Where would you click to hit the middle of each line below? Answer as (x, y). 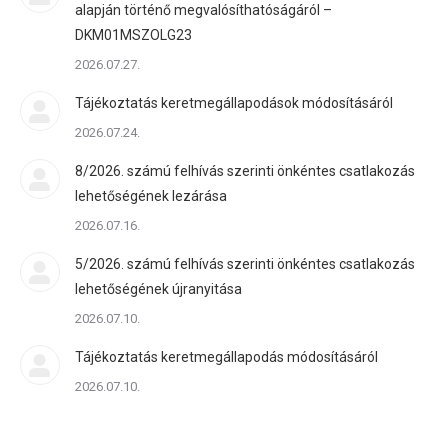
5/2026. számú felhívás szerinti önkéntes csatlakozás (245, 264)
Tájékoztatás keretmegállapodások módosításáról (234, 103)
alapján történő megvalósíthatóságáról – (203, 10)
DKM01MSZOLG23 (133, 35)
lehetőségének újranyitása (158, 289)
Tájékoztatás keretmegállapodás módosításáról (226, 357)
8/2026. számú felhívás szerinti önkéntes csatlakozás (245, 171)
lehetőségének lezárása (151, 196)
